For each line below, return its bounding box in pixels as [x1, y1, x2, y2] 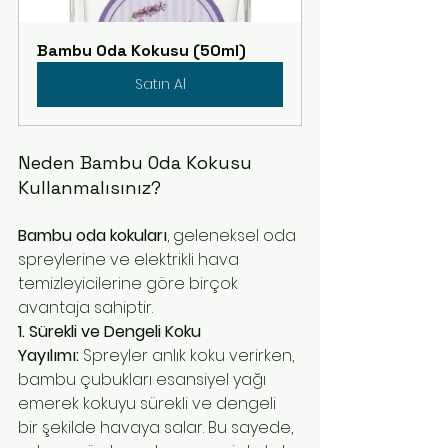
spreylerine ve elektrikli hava [18, 248, 243, 272]
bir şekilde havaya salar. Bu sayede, [18, 416, 297, 440]
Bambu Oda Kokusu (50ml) [37, 40, 246, 62]
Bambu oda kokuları [18, 224, 167, 248]
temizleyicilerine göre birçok [18, 272, 242, 296]
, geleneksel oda [167, 224, 300, 248]
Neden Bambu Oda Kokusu [18, 151, 257, 175]
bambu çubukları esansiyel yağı [18, 368, 270, 392]
